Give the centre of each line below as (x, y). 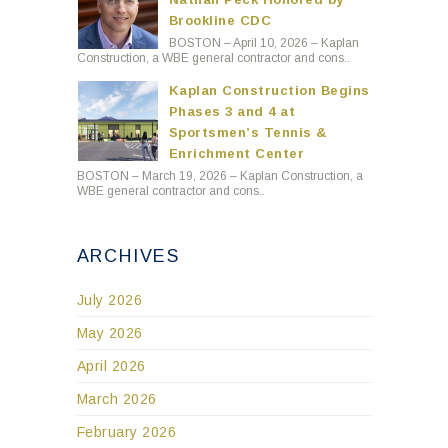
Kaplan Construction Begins (269, 90)
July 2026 (109, 299)
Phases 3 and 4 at (231, 111)
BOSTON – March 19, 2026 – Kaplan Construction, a (219, 175)
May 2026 (109, 332)
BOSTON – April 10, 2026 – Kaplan (263, 42)
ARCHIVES (128, 255)
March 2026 (116, 398)
